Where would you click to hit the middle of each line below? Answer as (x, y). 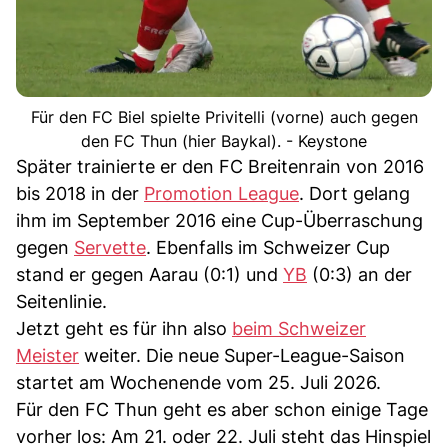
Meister (47, 356)
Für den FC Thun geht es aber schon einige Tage (222, 410)
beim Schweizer (299, 329)
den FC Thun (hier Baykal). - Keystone (224, 141)
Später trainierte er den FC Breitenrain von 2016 (220, 167)
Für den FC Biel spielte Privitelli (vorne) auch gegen (224, 117)
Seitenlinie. (61, 302)
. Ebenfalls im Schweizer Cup (268, 248)
